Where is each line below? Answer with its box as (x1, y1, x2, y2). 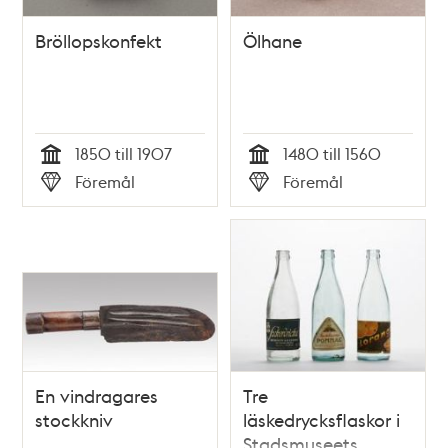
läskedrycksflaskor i (243, 407, 400, 431)
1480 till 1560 (283, 142, 381, 164)
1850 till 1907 (75, 142, 173, 164)
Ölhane (243, 28, 302, 52)
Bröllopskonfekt (35, 28, 163, 52)
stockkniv (35, 407, 114, 431)
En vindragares (35, 383, 159, 407)
